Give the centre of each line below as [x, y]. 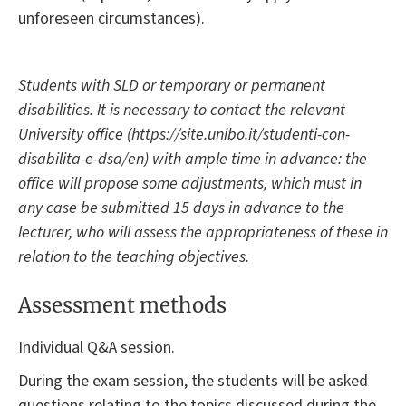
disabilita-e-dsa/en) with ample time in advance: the [193, 159]
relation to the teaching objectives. [134, 256]
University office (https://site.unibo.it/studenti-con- [184, 134]
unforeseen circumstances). [111, 18]
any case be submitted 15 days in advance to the [181, 208]
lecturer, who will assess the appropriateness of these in [203, 232]
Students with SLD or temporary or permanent [172, 85]
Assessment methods [122, 305]
